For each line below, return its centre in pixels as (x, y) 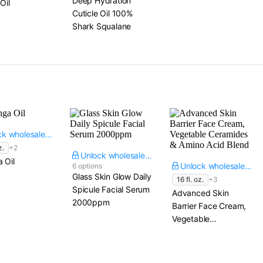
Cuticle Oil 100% (102, 13)
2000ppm (91, 202)
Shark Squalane (102, 26)
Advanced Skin (200, 193)
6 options (87, 166)
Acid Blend (192, 245)
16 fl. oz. (190, 179)
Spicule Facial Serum (111, 189)
